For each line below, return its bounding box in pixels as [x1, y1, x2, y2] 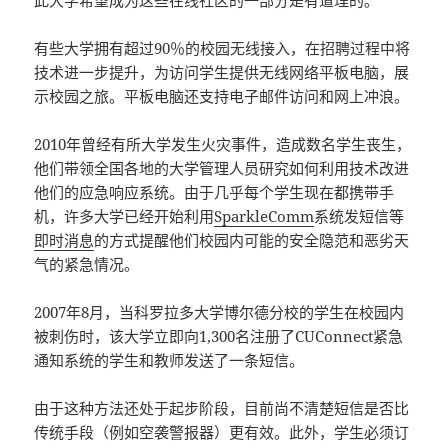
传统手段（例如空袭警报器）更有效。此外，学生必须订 [34, 422, 410, 443]
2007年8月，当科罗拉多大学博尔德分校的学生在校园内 [34, 302, 405, 323]
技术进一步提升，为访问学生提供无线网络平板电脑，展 [34, 62, 410, 83]
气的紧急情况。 [34, 254, 140, 275]
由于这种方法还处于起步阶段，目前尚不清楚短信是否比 [34, 398, 410, 419]
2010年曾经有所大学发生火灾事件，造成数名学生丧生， [34, 134, 412, 155]
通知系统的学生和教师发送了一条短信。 [34, 350, 305, 371]
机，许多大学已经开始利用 [34, 206, 215, 227]
